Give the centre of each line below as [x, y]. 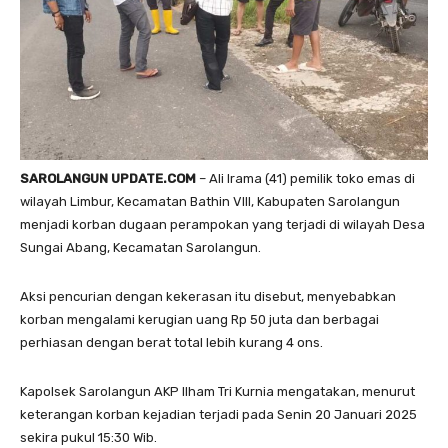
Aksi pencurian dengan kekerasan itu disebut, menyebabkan [208, 297]
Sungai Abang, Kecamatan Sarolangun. [140, 248]
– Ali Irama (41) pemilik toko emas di [305, 179]
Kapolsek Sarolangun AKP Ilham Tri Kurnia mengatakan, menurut [217, 392]
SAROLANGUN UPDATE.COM [108, 179]
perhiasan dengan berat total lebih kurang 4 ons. [171, 343]
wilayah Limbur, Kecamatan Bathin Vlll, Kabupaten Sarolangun [210, 202]
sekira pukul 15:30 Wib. [88, 438]
